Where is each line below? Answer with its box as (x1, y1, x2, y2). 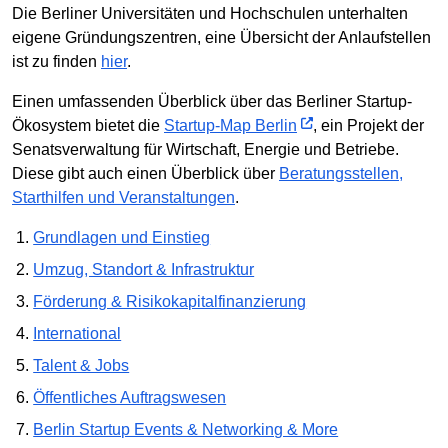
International (33, 325, 122, 343)
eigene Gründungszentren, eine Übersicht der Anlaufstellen (12, 29, 431, 47)
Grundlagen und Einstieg (33, 229, 211, 247)
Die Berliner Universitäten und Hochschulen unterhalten (12, 5, 408, 23)
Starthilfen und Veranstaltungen (12, 189, 235, 207)
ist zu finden (12, 53, 101, 71)
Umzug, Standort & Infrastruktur (33, 261, 255, 279)
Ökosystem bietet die (12, 117, 164, 135)
